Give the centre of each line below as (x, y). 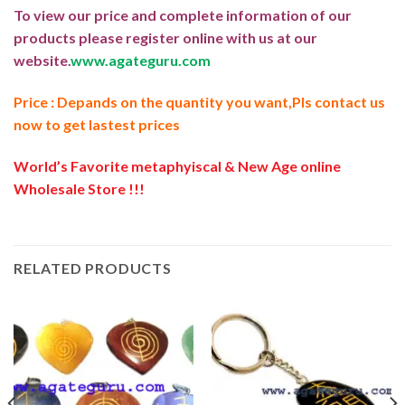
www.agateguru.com (141, 61)
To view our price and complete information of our (183, 15)
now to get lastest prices (97, 124)
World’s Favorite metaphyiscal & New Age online (177, 165)
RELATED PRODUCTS (93, 268)
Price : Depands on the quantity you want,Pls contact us (199, 101)
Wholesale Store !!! (79, 188)
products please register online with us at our (165, 38)
